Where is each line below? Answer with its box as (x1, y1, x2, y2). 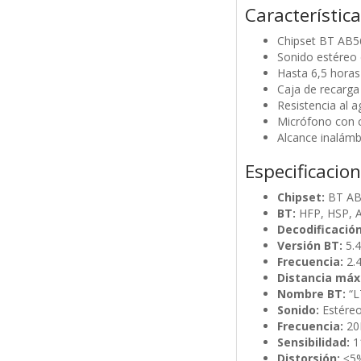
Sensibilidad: (276, 334, 353, 351)
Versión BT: (276, 238, 342, 254)
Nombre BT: (276, 286, 346, 302)
